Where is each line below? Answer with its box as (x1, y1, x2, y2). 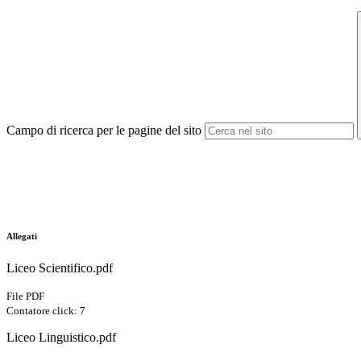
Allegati (6, 231, 37, 242)
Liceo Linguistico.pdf (6, 330, 116, 345)
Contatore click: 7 (6, 305, 85, 317)
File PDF (6, 290, 44, 303)
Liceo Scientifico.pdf (6, 261, 113, 276)
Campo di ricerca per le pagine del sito (6, 123, 201, 138)
